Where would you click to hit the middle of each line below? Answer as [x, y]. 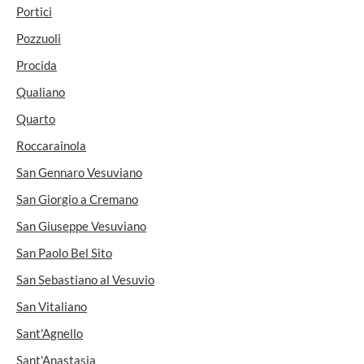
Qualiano [41, 92]
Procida [37, 65]
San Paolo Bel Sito [64, 253]
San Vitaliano [52, 306]
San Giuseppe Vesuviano [81, 226]
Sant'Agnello [50, 333]
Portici [34, 11]
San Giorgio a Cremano [77, 199]
